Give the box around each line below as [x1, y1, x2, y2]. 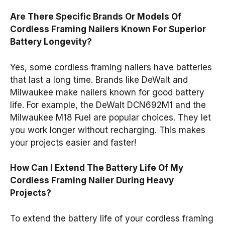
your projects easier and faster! [10, 137, 136, 148]
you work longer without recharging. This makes [10, 125, 205, 135]
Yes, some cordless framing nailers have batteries [10, 62, 212, 72]
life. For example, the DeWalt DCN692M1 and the [10, 99, 206, 110]
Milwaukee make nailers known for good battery [10, 87, 204, 97]
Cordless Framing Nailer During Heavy [10, 175, 174, 186]
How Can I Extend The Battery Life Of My [10, 163, 183, 173]
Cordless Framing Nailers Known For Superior [10, 24, 206, 35]
